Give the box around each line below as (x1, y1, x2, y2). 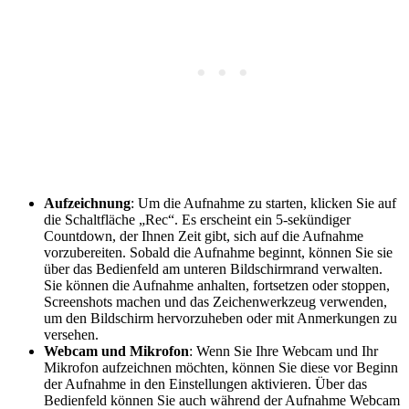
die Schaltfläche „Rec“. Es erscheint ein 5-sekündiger (44, 211, 351, 227)
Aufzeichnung (44, 194, 131, 211)
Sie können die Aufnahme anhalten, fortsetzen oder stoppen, (44, 277, 390, 293)
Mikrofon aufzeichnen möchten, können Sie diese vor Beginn (44, 359, 398, 375)
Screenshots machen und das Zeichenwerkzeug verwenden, (44, 293, 387, 309)
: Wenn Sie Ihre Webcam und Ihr (189, 342, 378, 359)
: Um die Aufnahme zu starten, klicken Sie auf (131, 194, 396, 211)
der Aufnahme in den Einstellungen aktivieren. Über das (44, 375, 367, 392)
